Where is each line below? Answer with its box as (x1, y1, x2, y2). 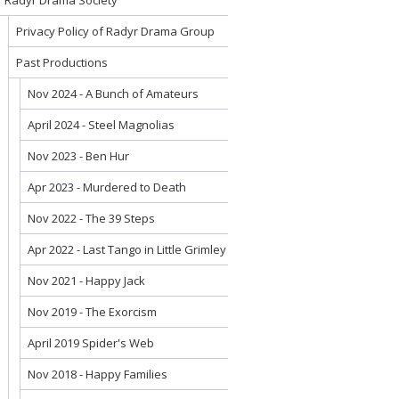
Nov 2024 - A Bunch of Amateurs (28, 85, 199, 102)
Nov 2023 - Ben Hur (28, 148, 129, 164)
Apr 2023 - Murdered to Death (28, 179, 186, 195)
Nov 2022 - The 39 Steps (28, 210, 155, 226)
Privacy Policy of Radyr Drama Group (16, 23, 215, 39)
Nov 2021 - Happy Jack (28, 273, 145, 289)
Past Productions (16, 54, 108, 70)
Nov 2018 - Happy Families (28, 366, 167, 382)
